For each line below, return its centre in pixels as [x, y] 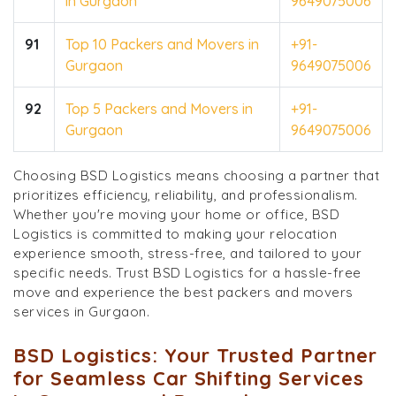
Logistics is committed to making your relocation [175, 233]
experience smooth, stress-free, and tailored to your [187, 253]
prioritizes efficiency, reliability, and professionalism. [186, 194]
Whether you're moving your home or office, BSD [176, 214]
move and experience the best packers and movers [183, 292]
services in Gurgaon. [81, 311]
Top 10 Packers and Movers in [162, 44]
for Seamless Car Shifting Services [189, 378]
